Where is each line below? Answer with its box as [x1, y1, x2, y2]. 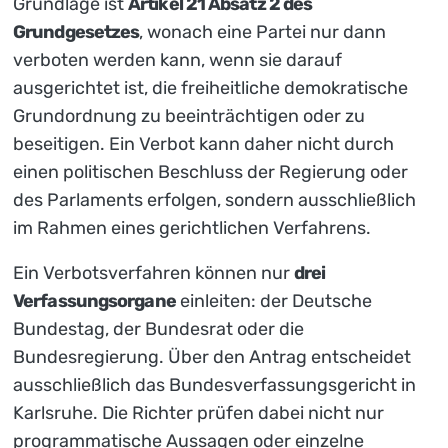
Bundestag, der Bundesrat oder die [13, 318, 304, 341]
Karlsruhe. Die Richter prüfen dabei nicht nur [13, 402, 384, 425]
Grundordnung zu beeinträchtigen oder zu [13, 105, 365, 128]
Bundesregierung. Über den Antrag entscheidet [13, 346, 411, 369]
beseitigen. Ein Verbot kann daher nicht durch [13, 133, 394, 156]
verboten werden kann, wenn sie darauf [13, 49, 342, 72]
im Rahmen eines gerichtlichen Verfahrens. [13, 217, 371, 240]
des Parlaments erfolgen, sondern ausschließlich [13, 189, 416, 212]
